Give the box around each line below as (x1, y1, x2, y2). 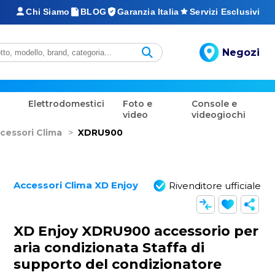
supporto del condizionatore (13, 255, 222, 273)
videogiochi (192, 109, 246, 120)
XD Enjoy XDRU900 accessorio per (13, 222, 258, 239)
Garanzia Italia (117, 7, 179, 17)
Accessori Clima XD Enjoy (13, 179, 138, 191)
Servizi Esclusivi (190, 7, 260, 17)
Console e (192, 98, 238, 109)
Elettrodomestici (28, 98, 104, 109)
